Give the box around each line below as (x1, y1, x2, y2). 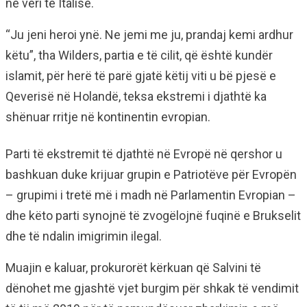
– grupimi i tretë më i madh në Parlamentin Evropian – (5, 188, 296, 202)
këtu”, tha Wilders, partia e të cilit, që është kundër (5, 48, 273, 62)
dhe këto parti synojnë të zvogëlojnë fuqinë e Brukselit (5, 208, 301, 223)
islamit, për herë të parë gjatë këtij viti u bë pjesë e (5, 69, 276, 83)
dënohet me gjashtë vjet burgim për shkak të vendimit (5, 281, 299, 295)
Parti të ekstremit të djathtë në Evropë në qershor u (5, 147, 282, 161)
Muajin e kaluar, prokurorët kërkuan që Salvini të (5, 260, 261, 275)
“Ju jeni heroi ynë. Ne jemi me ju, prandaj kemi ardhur (5, 27, 293, 42)
